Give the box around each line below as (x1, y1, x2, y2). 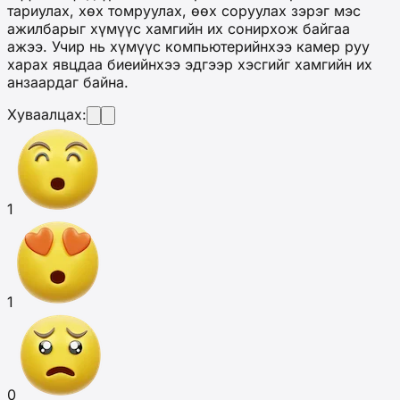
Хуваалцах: (7, 104, 87, 123)
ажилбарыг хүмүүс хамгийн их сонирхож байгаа (7, 19, 350, 37)
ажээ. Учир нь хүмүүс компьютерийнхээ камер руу (7, 37, 370, 55)
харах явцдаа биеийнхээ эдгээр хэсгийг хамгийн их (7, 54, 372, 73)
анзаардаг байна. (7, 72, 129, 91)
